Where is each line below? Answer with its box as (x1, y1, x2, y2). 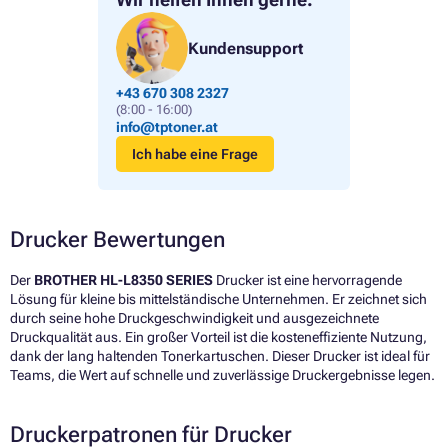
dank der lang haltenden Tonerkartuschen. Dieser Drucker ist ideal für (10, 348, 430, 365)
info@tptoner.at (116, 119, 218, 136)
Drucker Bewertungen (10, 227, 225, 253)
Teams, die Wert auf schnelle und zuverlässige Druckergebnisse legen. (10, 367, 435, 384)
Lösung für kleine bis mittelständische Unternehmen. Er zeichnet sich (10, 291, 427, 308)
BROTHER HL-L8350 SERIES (34, 272, 213, 289)
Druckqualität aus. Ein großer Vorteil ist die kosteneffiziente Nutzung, (10, 329, 427, 346)
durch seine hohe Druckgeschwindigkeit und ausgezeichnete (10, 310, 379, 327)
